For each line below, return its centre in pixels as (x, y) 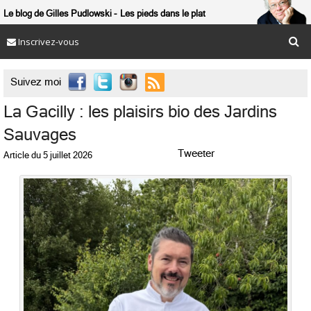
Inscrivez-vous (48, 42)
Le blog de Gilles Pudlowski (58, 14)
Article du (22, 155)
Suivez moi (36, 82)
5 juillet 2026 (68, 155)
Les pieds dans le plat (163, 14)
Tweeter (196, 153)
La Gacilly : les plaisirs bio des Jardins (140, 112)
